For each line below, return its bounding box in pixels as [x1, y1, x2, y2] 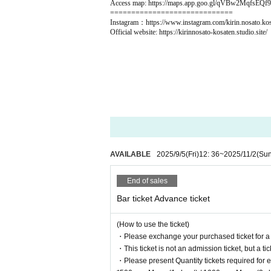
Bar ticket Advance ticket [117, 194, 210, 203]
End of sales [126, 177, 168, 185]
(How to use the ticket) [117, 220, 189, 229]
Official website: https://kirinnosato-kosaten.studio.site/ [110, 28, 267, 36]
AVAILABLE [110, 150, 151, 158]
